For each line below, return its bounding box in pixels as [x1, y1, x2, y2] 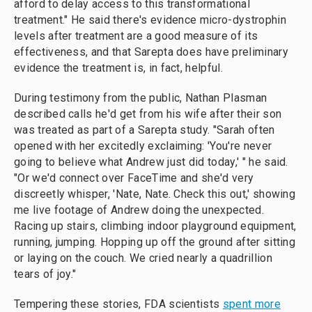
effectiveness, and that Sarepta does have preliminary [14, 45, 288, 58]
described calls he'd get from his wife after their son [14, 107, 282, 120]
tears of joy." [14, 267, 77, 281]
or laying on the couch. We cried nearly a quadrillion [14, 251, 272, 265]
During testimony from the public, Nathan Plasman [14, 91, 267, 104]
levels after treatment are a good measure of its [14, 29, 258, 42]
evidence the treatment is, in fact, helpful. [14, 61, 223, 75]
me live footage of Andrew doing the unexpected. [14, 203, 264, 217]
